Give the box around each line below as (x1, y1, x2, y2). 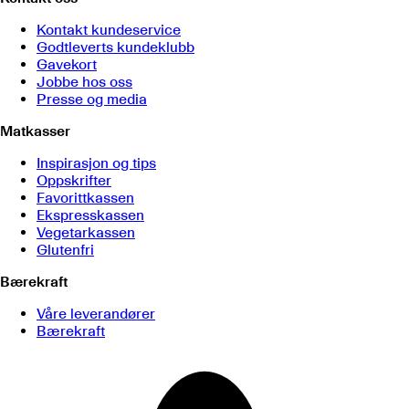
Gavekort (37, 55, 97, 73)
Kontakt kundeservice (37, 20, 181, 38)
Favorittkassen (37, 188, 134, 206)
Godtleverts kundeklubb (37, 37, 194, 56)
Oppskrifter (37, 171, 111, 189)
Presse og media (37, 89, 147, 108)
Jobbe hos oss (37, 72, 132, 90)
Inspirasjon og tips (37, 153, 156, 172)
